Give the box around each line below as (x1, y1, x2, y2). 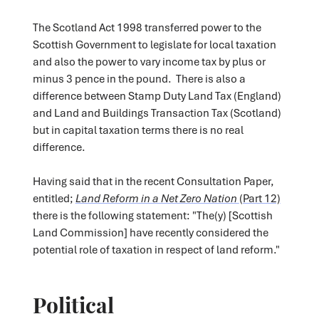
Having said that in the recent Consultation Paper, (32, 173, 274, 188)
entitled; (32, 190, 75, 205)
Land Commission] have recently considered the (32, 224, 268, 239)
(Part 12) (239, 190, 281, 205)
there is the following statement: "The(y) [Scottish (32, 207, 273, 222)
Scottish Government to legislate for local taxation (32, 36, 276, 51)
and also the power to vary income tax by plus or (32, 53, 266, 68)
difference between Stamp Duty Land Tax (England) (32, 88, 281, 103)
